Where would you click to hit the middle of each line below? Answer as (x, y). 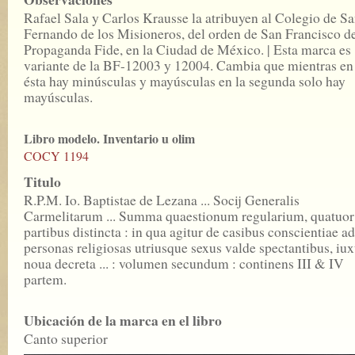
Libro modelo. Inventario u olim (109, 138)
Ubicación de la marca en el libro (123, 320)
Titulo (42, 181)
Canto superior (66, 338)
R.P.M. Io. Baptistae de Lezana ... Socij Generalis (162, 200)
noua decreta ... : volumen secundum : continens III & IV (184, 263)
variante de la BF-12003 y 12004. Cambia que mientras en (189, 65)
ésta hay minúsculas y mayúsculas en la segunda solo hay (185, 81)
